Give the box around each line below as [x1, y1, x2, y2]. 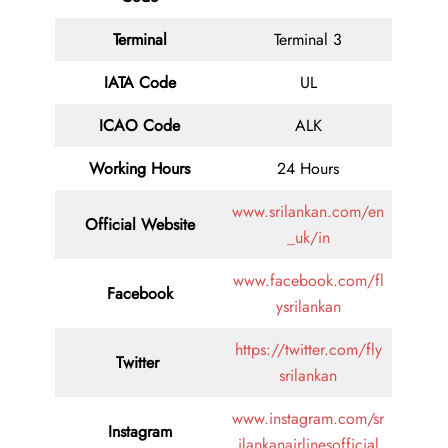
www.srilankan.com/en [232, 200, 384, 224]
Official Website [84, 213, 195, 237]
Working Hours [89, 157, 190, 181]
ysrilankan [275, 295, 341, 319]
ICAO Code [99, 114, 180, 138]
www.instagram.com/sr [232, 407, 384, 431]
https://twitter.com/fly [234, 338, 382, 362]
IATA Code [103, 71, 176, 95]
